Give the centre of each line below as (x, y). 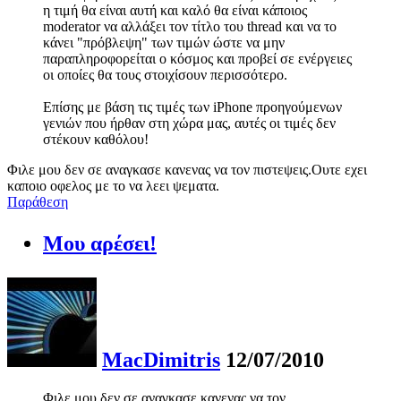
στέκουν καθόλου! (96, 140)
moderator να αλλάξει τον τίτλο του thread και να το (190, 27)
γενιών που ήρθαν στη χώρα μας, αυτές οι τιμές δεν (189, 124)
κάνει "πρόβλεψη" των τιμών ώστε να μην (164, 43)
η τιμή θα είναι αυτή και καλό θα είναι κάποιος (175, 11)
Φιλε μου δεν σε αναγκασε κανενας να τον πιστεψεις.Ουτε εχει (187, 170)
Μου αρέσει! (100, 244)
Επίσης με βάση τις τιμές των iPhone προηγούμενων (192, 107)
